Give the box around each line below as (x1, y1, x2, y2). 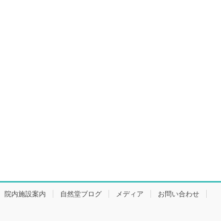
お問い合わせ (158, 190, 199, 198)
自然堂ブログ (60, 190, 102, 198)
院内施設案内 (4, 190, 46, 198)
